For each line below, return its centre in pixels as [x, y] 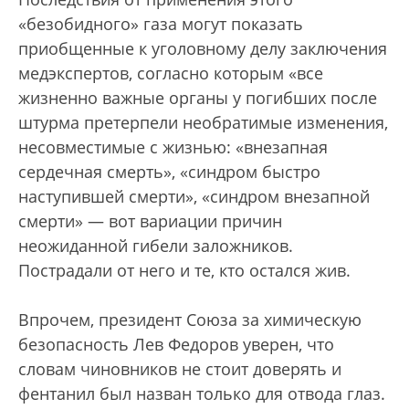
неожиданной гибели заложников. [156, 246]
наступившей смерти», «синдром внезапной [194, 197]
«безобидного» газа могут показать [161, 24]
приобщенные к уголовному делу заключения [203, 49]
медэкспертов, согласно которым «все [171, 73]
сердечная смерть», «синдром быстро [169, 172]
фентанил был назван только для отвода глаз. [202, 394]
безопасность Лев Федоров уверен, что [176, 345]
